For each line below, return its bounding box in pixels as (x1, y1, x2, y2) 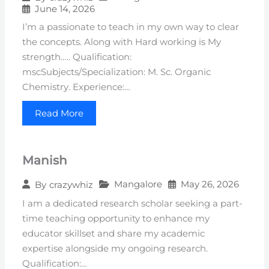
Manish (22, 153, 68, 168)
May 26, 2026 (181, 178, 240, 190)
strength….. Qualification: (22, 52, 132, 63)
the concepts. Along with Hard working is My (22, 37, 222, 48)
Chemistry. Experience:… (22, 82, 131, 93)
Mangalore (114, 178, 163, 190)
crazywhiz (49, 178, 94, 190)
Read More (35, 107, 84, 119)
